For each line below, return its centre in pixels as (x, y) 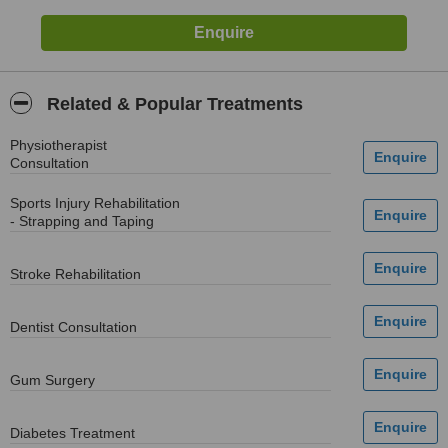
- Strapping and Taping (82, 221)
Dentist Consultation (73, 327)
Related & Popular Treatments (172, 104)
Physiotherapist (58, 145)
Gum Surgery (52, 380)
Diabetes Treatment (72, 433)
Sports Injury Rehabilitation (95, 203)
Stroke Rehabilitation (75, 274)
